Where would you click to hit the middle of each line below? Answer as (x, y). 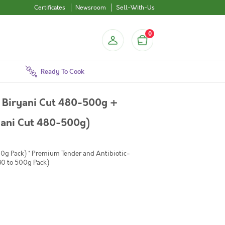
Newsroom (91, 8)
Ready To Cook (63, 72)
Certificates (50, 8)
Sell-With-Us (135, 8)
